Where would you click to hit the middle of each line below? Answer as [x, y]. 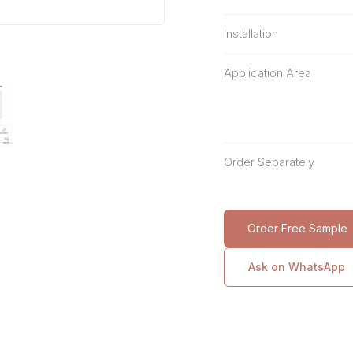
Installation [251, 33]
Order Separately [269, 162]
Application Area [268, 73]
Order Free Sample [297, 228]
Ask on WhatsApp [297, 267]
